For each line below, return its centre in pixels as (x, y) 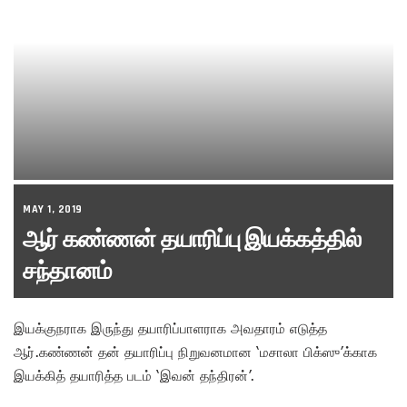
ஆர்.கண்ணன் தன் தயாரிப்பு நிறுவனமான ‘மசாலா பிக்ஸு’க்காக (195, 351)
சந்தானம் (67, 270)
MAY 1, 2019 (53, 209)
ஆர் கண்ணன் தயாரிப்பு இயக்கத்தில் (192, 238)
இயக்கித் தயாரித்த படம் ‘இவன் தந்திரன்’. (134, 375)
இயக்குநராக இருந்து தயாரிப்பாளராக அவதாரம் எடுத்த (170, 328)
